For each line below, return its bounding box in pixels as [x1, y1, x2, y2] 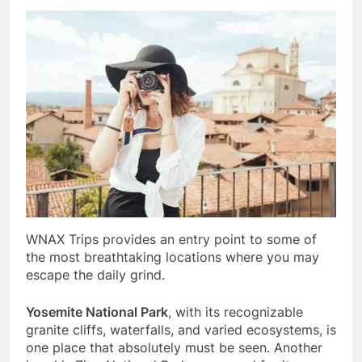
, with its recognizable [168, 304, 303, 321]
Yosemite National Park [26, 304, 168, 321]
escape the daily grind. [26, 267, 165, 284]
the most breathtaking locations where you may [26, 249, 319, 266]
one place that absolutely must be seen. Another [26, 339, 322, 356]
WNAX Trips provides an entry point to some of [26, 231, 317, 248]
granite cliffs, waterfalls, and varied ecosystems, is [26, 322, 336, 339]
